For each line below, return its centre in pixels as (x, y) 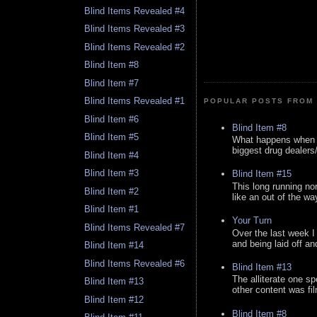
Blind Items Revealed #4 (135, 11)
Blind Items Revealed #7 (135, 227)
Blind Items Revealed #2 (135, 47)
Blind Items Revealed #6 (135, 263)
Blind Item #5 (112, 137)
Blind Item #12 (114, 299)
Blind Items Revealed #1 (135, 101)
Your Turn (252, 221)
